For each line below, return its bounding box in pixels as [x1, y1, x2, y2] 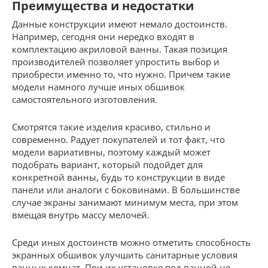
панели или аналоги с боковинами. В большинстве [12, 183, 240, 196]
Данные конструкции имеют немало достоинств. [12, 17, 227, 30]
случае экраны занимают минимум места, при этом [12, 196, 238, 208]
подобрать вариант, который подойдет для [12, 158, 203, 170]
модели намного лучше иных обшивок [12, 80, 185, 93]
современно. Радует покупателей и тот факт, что [12, 133, 225, 145]
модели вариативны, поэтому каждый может [12, 145, 211, 158]
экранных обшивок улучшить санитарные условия [12, 248, 237, 261]
